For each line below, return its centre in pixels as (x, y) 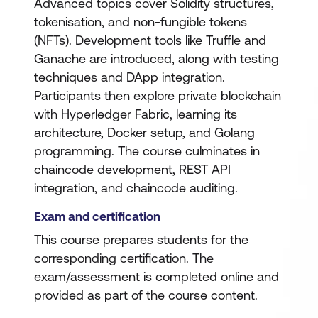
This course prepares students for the (141, 240)
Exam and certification (97, 216)
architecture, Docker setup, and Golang (144, 132)
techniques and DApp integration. (130, 77)
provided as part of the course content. (146, 295)
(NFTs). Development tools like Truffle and (150, 40)
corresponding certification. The (124, 258)
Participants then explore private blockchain (158, 95)
